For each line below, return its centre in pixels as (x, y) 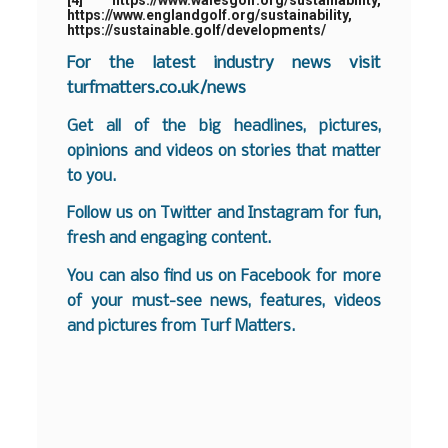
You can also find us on (154, 277)
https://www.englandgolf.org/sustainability (208, 15)
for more (346, 277)
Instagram (286, 214)
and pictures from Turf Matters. (181, 327)
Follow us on (114, 214)
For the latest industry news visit (224, 64)
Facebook (276, 277)
